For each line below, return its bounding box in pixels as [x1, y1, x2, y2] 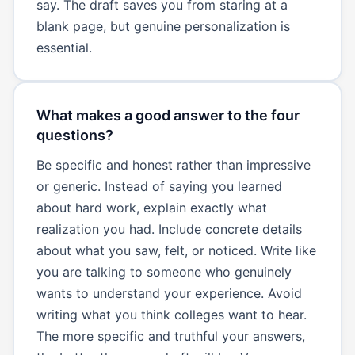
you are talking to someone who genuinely [36, 263, 292, 280]
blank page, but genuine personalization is [36, 17, 290, 34]
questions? [36, 126, 113, 143]
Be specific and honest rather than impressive [36, 156, 311, 173]
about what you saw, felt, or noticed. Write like [36, 242, 316, 258]
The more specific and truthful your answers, [36, 327, 305, 344]
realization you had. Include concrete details [36, 220, 302, 237]
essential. [36, 39, 92, 55]
